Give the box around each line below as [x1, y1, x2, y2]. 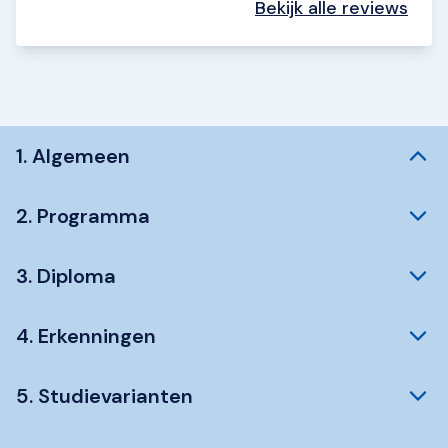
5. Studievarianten [16, 383, 193, 409]
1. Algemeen [16, 143, 130, 169]
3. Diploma [16, 263, 116, 289]
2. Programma [16, 203, 150, 229]
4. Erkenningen [16, 323, 156, 349]
